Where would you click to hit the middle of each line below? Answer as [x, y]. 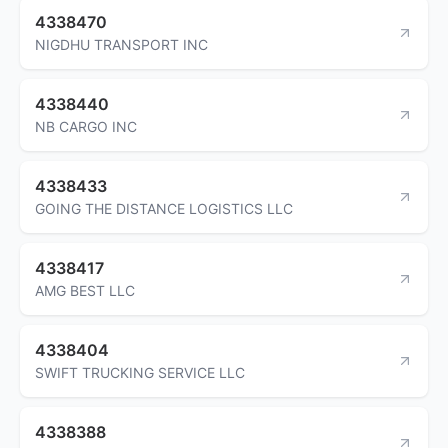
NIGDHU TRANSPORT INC [121, 44]
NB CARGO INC [86, 126]
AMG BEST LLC [85, 290]
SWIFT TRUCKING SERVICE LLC [140, 372]
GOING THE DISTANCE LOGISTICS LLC [164, 208]
